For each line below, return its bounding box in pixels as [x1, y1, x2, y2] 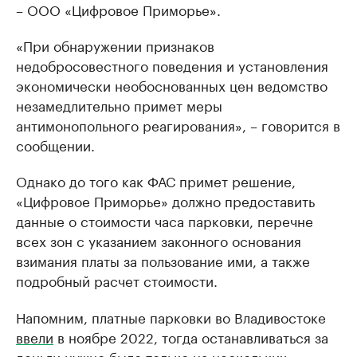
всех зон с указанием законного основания [16, 229, 301, 250]
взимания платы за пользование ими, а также [16, 249, 310, 270]
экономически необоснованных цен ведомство [16, 74, 328, 95]
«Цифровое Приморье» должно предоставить [16, 190, 315, 210]
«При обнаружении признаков [16, 34, 214, 55]
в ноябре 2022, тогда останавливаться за [53, 326, 328, 347]
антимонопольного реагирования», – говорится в [16, 114, 340, 135]
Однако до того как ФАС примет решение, [16, 170, 296, 190]
